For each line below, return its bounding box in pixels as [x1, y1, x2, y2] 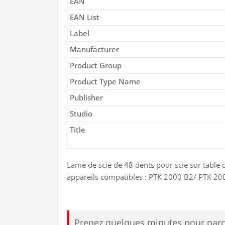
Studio [70, 108, 92, 119]
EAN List [70, 12, 99, 22]
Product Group [70, 60, 122, 70]
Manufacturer [70, 44, 119, 54]
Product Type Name [70, 76, 141, 86]
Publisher [70, 92, 103, 102]
